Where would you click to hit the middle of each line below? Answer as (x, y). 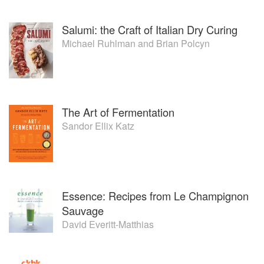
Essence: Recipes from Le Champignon (155, 196)
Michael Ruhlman (99, 43)
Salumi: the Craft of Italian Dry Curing (150, 29)
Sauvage (83, 211)
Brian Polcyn (183, 43)
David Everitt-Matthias (108, 225)
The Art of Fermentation (118, 112)
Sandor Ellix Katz (98, 126)
